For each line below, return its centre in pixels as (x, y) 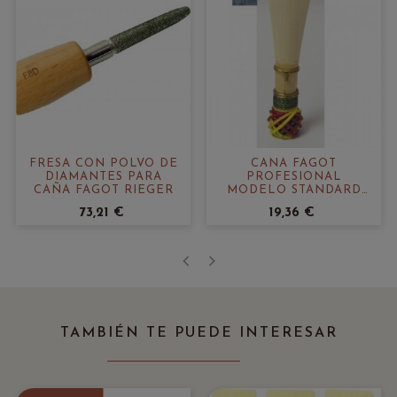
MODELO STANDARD (294, 191)
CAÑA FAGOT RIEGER (103, 191)
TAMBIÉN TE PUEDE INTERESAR (198, 334)
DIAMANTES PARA (103, 177)
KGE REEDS (294, 204)
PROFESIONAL (294, 177)
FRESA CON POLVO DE (103, 164)
